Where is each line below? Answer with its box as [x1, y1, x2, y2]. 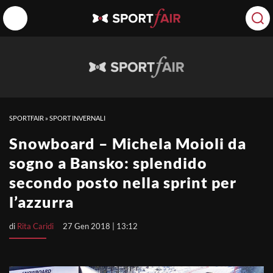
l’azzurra [9, 193, 74, 211]
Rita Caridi [17, 221, 54, 231]
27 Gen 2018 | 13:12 [63, 221, 138, 231]
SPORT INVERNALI [49, 114, 105, 122]
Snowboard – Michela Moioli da [9, 134, 246, 152]
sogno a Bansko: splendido [9, 154, 207, 172]
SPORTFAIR [9, 114, 44, 122]
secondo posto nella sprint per [9, 173, 236, 191]
